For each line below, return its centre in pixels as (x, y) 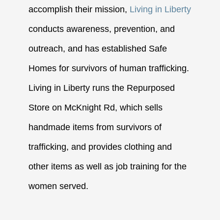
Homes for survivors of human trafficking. (109, 69)
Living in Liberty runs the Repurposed (102, 88)
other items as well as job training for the (108, 167)
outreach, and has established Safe (98, 49)
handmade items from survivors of (95, 127)
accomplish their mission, (79, 10)
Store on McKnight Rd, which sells (96, 108)
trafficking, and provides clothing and (100, 147)
